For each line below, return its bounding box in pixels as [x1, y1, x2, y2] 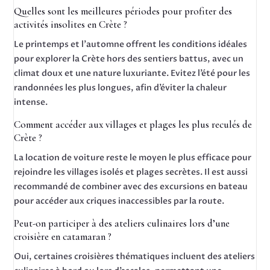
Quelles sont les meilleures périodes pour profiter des [14, 5, 233, 17]
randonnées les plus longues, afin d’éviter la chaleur [14, 82, 227, 93]
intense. [14, 96, 48, 108]
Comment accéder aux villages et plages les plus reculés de [14, 118, 253, 131]
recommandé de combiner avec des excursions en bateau [14, 181, 248, 192]
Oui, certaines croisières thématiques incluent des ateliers [14, 251, 256, 262]
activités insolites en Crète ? [14, 18, 128, 31]
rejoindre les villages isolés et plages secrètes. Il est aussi [14, 166, 248, 178]
